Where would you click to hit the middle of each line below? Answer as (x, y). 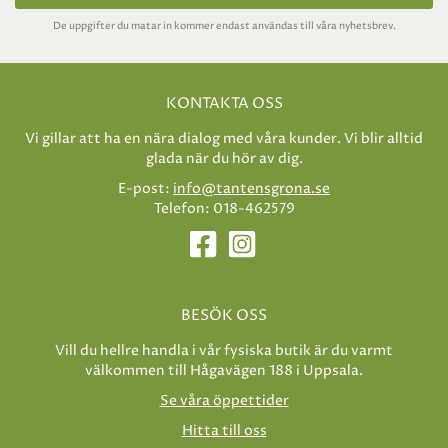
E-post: (145, 189)
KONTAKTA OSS (224, 104)
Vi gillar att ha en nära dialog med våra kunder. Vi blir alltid (224, 139)
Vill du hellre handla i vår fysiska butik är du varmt (224, 351)
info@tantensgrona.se (251, 189)
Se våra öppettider (224, 401)
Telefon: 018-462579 (224, 209)
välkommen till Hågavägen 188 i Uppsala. (224, 371)
